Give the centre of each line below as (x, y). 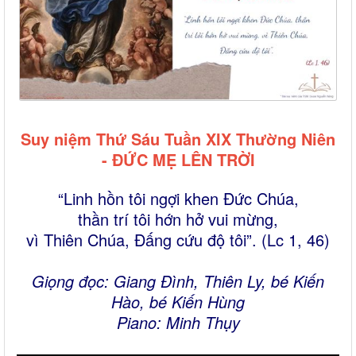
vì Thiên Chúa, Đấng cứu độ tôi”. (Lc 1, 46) (178, 240)
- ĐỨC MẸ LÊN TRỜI (178, 160)
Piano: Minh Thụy (178, 323)
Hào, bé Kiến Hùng (178, 302)
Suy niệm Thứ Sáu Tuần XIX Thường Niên (178, 139)
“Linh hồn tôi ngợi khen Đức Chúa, (178, 199)
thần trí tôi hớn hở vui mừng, (178, 219)
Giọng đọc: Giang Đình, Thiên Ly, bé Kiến (178, 281)
